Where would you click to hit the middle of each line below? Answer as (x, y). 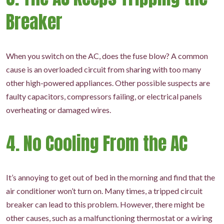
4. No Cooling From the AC (97, 143)
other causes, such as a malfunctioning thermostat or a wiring (109, 218)
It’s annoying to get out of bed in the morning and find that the (110, 177)
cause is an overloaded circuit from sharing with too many (103, 69)
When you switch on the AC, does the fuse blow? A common (107, 56)
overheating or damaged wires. (58, 110)
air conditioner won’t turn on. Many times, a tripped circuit (104, 191)
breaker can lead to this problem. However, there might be (105, 204)
